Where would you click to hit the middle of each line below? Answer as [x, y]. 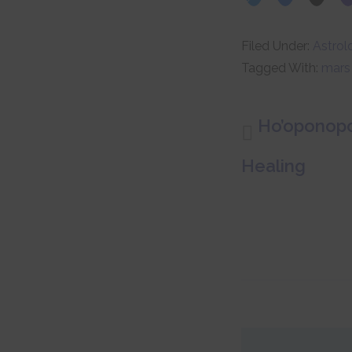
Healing [273, 165]
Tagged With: [281, 68]
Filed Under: [277, 46]
